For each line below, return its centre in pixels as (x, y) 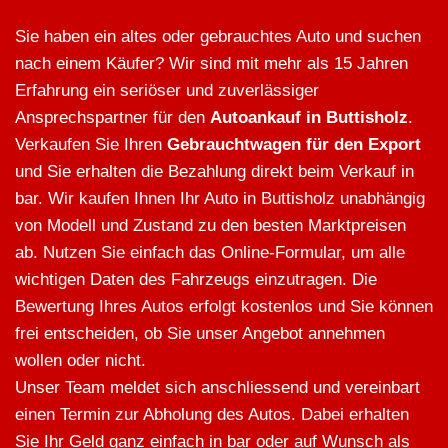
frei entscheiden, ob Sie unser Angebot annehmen (200, 334)
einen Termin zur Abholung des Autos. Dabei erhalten (212, 415)
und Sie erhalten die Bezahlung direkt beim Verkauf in (214, 172)
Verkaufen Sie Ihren (91, 145)
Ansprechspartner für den (112, 118)
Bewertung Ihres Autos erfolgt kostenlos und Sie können (224, 307)
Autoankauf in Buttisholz (309, 118)
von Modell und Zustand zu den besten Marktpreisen (210, 226)
